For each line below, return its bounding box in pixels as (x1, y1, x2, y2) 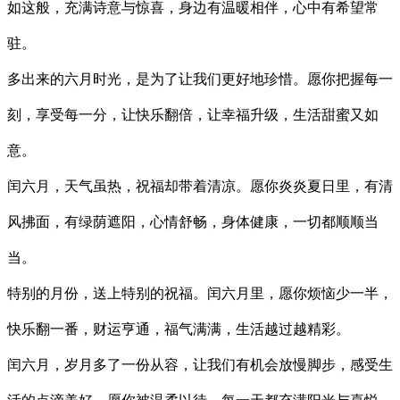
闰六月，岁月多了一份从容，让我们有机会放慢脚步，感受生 (7, 356, 393, 372)
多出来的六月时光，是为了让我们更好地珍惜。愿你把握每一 (7, 71, 393, 87)
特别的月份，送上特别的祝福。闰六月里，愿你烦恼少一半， (7, 285, 393, 301)
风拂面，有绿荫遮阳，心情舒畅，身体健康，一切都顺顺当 (7, 213, 379, 229)
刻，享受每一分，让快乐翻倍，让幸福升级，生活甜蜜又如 (7, 106, 379, 122)
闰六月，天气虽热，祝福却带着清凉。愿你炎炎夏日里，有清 (7, 178, 393, 194)
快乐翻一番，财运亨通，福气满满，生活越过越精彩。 (7, 321, 350, 337)
